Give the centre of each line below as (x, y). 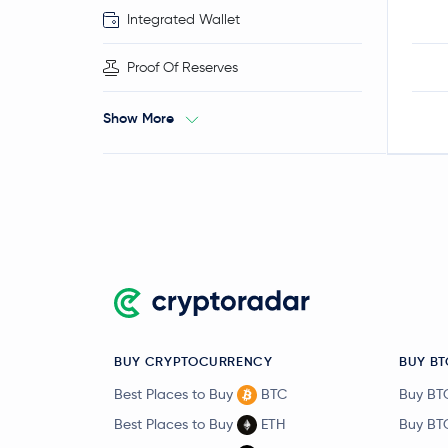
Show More (138, 118)
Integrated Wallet (183, 19)
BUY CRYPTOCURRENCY (193, 361)
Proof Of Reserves (182, 67)
